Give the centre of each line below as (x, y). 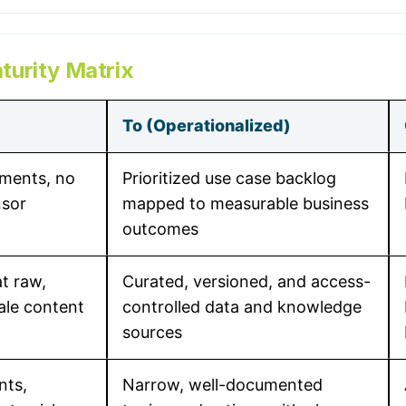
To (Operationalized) (207, 126)
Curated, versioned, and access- (246, 281)
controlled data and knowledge (242, 307)
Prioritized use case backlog (229, 178)
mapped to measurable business (246, 203)
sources (152, 332)
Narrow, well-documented (222, 385)
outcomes (160, 229)
